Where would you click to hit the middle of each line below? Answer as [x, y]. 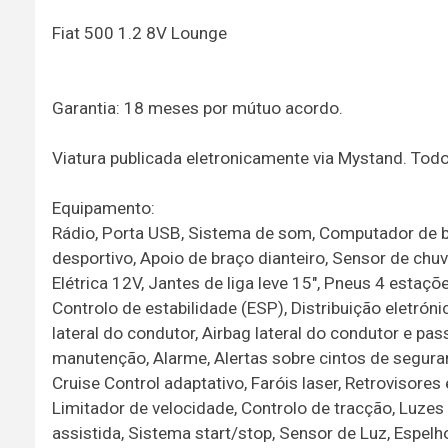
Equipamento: [103, 207]
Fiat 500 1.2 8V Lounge [139, 32]
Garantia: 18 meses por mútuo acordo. [197, 107]
